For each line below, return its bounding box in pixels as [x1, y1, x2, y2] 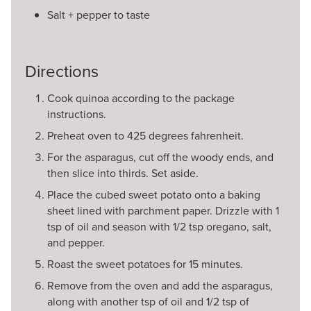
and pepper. [47, 234, 105, 251]
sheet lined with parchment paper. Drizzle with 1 [47, 202, 279, 219]
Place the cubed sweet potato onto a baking [47, 186, 260, 203]
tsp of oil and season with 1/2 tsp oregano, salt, [47, 218, 271, 235]
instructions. [47, 106, 106, 122]
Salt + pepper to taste [47, 6, 150, 23]
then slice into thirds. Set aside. [47, 165, 199, 181]
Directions [25, 58, 99, 84]
